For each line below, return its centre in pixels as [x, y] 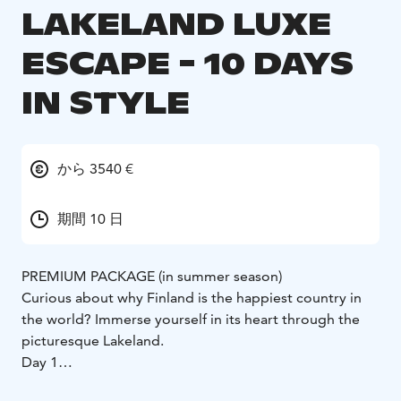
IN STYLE [106, 103]
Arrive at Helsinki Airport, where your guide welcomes [197, 384]
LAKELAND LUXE [176, 24]
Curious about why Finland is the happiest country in [192, 298]
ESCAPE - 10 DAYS [188, 64]
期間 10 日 [90, 219]
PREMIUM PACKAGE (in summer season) [152, 277]
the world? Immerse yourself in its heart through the [191, 320]
